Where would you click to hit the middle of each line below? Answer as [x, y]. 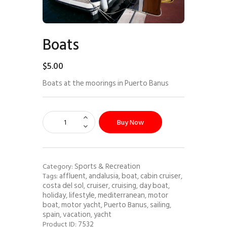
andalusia [104, 176]
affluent [72, 176]
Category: [59, 167]
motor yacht [81, 205]
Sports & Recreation [107, 166]
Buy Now [130, 123]
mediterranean [121, 195]
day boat [154, 186]
